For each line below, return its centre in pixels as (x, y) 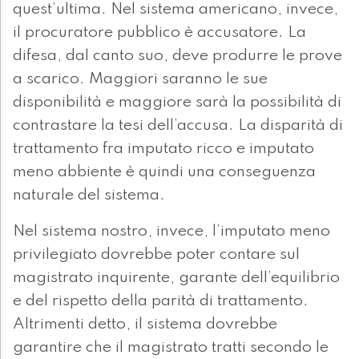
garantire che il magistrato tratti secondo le (171, 347)
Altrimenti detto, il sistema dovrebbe (145, 324)
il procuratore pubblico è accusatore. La (159, 32)
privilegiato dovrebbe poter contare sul (156, 254)
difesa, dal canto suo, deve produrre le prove (177, 56)
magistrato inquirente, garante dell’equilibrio (176, 278)
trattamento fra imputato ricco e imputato (163, 149)
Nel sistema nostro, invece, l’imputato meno (171, 231)
